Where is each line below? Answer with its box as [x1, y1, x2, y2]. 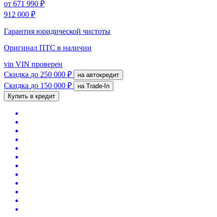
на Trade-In [86, 82, 109, 90]
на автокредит [86, 71, 119, 78]
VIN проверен [14, 60, 62, 68]
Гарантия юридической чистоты [4, 27, 110, 35]
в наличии [57, 43, 92, 52]
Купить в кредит [8, 92, 55, 100]
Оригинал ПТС [4, 43, 57, 52]
